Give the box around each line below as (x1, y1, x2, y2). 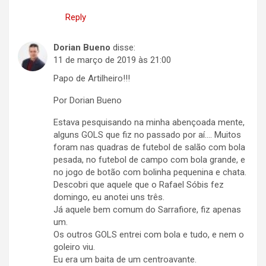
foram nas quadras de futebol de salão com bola (53, 142, 245, 153)
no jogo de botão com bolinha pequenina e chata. (53, 167, 246, 178)
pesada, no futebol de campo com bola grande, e (53, 154, 245, 166)
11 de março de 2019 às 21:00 (53, 55, 171, 66)
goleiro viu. (53, 242, 95, 253)
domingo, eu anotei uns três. (53, 192, 164, 203)
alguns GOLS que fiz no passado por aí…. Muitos (53, 129, 241, 141)
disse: (113, 42, 135, 53)
